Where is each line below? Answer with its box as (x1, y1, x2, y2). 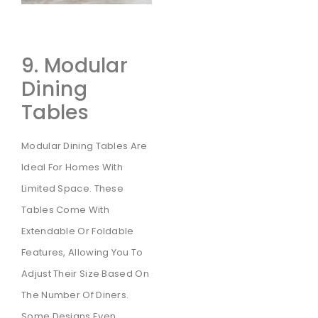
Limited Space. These (21, 181, 124, 195)
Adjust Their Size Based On (21, 266, 149, 280)
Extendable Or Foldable (21, 224, 134, 238)
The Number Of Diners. (21, 287, 129, 302)
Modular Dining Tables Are (21, 138, 148, 153)
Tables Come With (21, 202, 109, 216)
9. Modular (21, 51, 128, 79)
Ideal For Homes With (21, 160, 124, 174)
